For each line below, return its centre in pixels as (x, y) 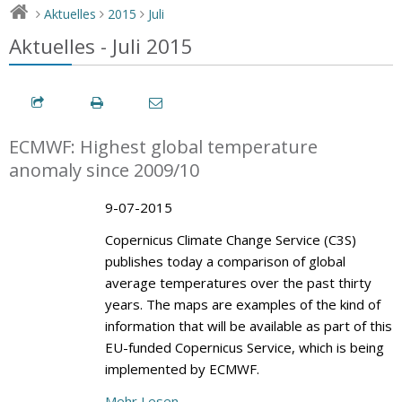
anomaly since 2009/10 (104, 170)
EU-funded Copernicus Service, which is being (244, 347)
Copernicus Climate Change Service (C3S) (230, 239)
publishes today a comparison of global (225, 261)
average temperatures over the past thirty (238, 282)
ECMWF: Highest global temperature (163, 146)
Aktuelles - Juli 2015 (101, 46)
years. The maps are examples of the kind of (242, 304)
